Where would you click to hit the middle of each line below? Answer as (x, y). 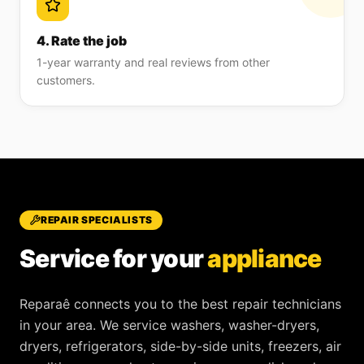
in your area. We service (95, 325)
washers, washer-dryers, (245, 325)
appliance (264, 258)
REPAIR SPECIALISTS (97, 220)
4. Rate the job (82, 41)
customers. (66, 80)
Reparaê (45, 304)
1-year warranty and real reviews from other (153, 62)
